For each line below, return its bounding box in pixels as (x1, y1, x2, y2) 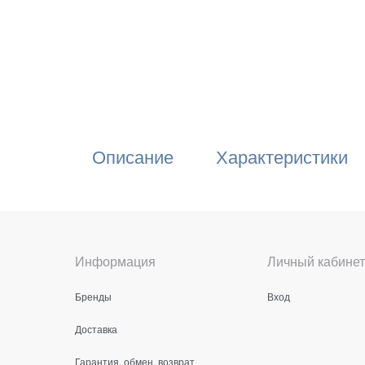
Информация (75, 251, 156, 270)
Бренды (75, 288, 112, 303)
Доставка (75, 321, 117, 336)
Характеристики (216, 143, 348, 169)
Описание (92, 143, 174, 169)
